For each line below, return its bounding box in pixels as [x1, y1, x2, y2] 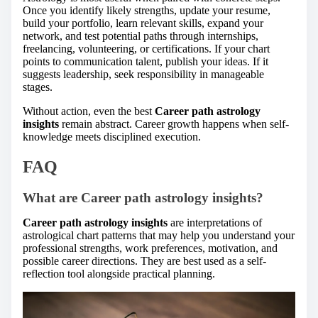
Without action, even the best [23, 105, 155, 118]
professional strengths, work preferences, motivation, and [23, 242, 278, 255]
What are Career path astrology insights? [23, 190, 263, 206]
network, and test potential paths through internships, [23, 30, 258, 43]
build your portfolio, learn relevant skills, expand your [23, 17, 263, 30]
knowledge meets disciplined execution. [23, 131, 201, 143]
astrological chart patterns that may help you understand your [23, 229, 295, 242]
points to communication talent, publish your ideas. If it [23, 55, 268, 68]
